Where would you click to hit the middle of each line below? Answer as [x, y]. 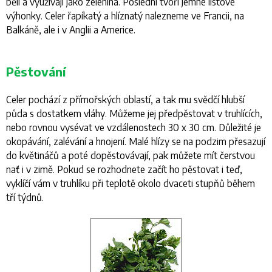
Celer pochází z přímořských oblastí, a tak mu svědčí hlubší [125, 99]
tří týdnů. [25, 197]
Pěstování [36, 71]
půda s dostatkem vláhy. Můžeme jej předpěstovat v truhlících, [134, 113]
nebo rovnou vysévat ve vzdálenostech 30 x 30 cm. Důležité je [134, 127]
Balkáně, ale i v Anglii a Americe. [71, 29]
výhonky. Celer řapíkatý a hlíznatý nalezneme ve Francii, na [125, 15]
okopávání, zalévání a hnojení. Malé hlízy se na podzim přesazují [136, 141]
